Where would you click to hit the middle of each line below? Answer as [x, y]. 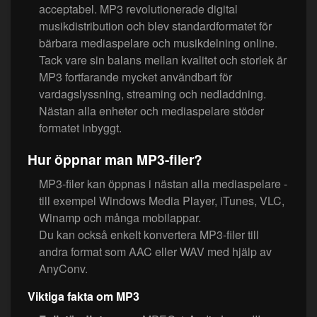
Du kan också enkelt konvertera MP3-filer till [149, 235]
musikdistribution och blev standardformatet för [155, 26]
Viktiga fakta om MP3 [83, 296]
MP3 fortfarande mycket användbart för [136, 77]
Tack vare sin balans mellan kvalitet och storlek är [163, 60]
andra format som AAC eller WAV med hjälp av [155, 252]
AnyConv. [63, 269]
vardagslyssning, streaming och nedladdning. [152, 94]
